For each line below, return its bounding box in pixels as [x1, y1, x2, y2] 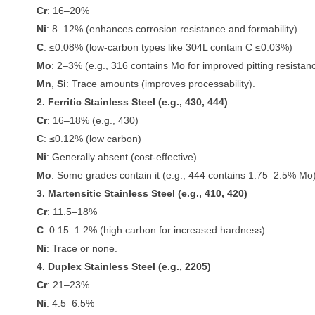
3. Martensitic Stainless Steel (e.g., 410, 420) [37, 187, 248, 199]
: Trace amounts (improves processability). [66, 77, 256, 89]
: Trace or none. [46, 242, 118, 254]
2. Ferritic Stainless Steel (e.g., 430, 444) [37, 96, 229, 108]
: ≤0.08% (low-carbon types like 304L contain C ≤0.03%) [44, 41, 293, 53]
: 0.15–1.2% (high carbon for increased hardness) [44, 224, 266, 236]
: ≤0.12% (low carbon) [44, 132, 142, 144]
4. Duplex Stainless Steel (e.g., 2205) [37, 260, 212, 272]
